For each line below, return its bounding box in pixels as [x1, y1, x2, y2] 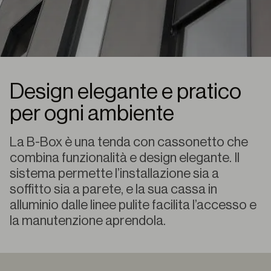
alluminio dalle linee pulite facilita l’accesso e [10, 198, 256, 212]
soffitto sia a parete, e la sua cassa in [10, 183, 217, 196]
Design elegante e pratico [10, 81, 241, 103]
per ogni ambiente [10, 103, 174, 125]
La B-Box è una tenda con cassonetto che [10, 135, 248, 149]
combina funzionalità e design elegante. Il [10, 151, 240, 165]
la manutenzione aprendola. [10, 214, 166, 227]
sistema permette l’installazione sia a [10, 167, 219, 180]
